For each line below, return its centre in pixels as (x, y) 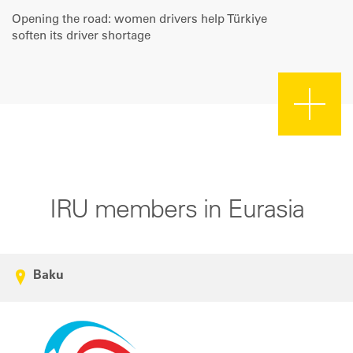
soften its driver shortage (81, 36)
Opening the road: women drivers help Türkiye (139, 20)
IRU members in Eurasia (176, 212)
